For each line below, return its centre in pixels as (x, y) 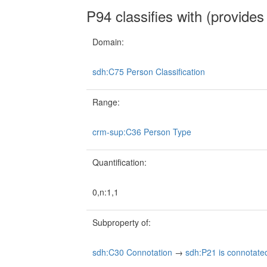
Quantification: (119, 162)
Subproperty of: (122, 223)
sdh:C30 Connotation (132, 252)
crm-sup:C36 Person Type (142, 132)
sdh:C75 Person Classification (149, 72)
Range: (106, 102)
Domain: (108, 42)
